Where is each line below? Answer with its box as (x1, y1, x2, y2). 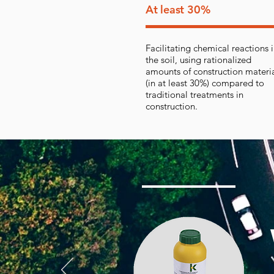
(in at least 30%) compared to (146, 77, 264, 89)
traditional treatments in (146, 89, 243, 100)
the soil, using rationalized (146, 54, 251, 65)
